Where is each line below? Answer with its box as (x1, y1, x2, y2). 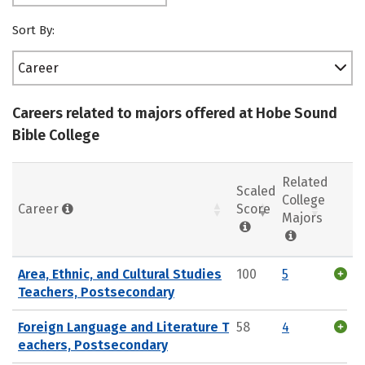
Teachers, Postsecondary (18, 284, 174, 300)
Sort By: (12, 23, 55, 37)
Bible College (12, 126, 99, 144)
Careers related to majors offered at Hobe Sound (12, 104, 337, 122)
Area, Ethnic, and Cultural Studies (18, 266, 222, 282)
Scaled (236, 182, 276, 199)
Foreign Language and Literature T (18, 319, 229, 335)
